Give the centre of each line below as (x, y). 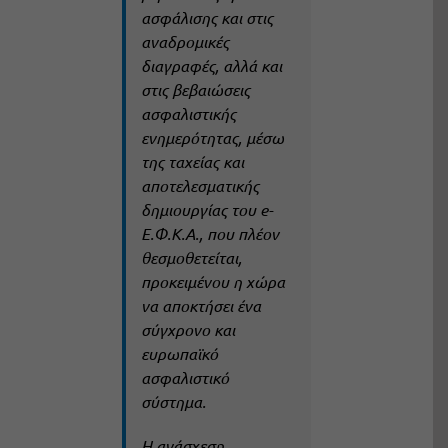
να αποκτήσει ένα (200, 306)
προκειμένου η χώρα (212, 282)
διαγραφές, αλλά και (211, 66)
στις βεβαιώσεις (195, 90)
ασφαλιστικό (184, 378)
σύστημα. (173, 402)
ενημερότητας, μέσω (212, 138)
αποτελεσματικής (199, 186)
